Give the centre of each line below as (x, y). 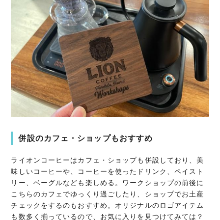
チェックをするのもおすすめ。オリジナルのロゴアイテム (108, 206)
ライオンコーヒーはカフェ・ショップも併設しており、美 (108, 160)
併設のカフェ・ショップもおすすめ (86, 138)
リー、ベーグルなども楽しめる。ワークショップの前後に (108, 183)
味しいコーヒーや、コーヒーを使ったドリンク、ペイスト (108, 172)
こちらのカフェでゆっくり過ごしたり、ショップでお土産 (108, 194)
